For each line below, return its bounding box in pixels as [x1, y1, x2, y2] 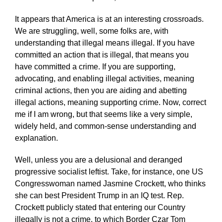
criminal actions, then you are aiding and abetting [14, 86, 187, 95]
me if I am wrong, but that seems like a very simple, [14, 110, 192, 118]
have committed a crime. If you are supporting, [14, 62, 175, 71]
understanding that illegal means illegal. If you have [14, 38, 195, 47]
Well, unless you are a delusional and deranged [14, 155, 182, 164]
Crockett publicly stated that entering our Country [14, 203, 185, 212]
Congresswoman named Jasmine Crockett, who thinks [14, 179, 206, 188]
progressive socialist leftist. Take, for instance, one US [14, 167, 203, 176]
